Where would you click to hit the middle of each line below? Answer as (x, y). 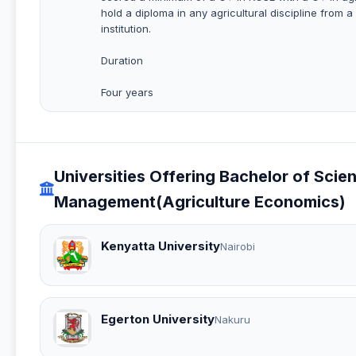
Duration (122, 60)
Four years (127, 92)
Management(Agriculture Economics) (200, 201)
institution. (126, 28)
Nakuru (232, 320)
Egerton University (158, 319)
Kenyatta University (161, 246)
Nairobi (238, 247)
